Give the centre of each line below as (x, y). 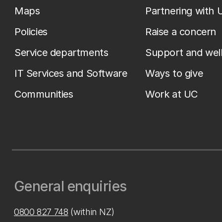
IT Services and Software (71, 73)
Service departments (61, 53)
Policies (31, 32)
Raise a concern (181, 32)
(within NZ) (91, 212)
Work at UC (171, 94)
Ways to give (174, 73)
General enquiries (70, 186)
